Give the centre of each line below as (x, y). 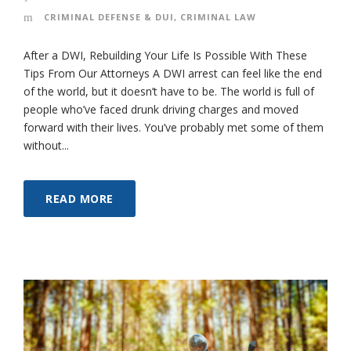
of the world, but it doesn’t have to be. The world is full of (169, 91)
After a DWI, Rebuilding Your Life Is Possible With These (165, 55)
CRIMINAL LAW (218, 16)
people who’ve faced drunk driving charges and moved (161, 109)
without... (46, 145)
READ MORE (80, 198)
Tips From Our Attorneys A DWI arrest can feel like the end (173, 73)
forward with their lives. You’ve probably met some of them (174, 127)
